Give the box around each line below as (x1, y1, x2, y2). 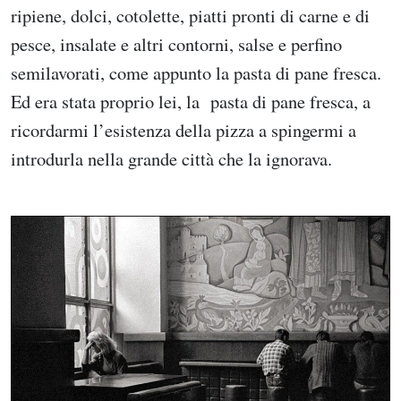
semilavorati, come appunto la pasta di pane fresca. (11, 60, 381, 86)
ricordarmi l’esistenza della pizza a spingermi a (11, 117, 356, 143)
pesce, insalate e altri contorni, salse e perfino (11, 31, 342, 57)
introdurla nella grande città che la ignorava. (11, 146, 332, 172)
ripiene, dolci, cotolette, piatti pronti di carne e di (11, 3, 370, 29)
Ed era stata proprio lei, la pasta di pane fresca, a (11, 89, 371, 115)
